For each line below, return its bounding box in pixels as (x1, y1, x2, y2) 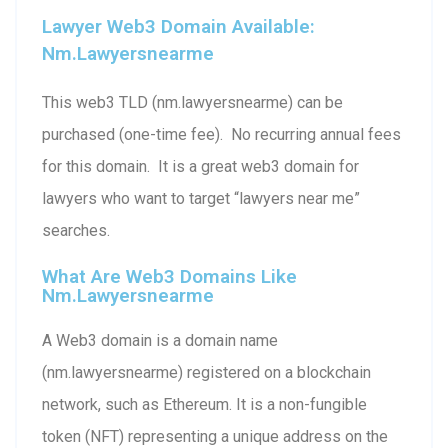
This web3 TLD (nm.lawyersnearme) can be (42, 92, 343, 112)
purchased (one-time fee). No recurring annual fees (42, 124, 401, 144)
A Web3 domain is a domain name (42, 330, 278, 350)
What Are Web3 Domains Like (42, 264, 297, 288)
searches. (42, 220, 110, 240)
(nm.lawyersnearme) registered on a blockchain (42, 362, 371, 382)
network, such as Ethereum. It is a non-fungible (42, 394, 367, 414)
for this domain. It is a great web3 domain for (42, 156, 359, 176)
